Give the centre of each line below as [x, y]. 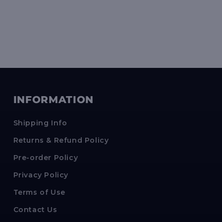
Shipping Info [40, 123]
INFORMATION [53, 100]
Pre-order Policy [46, 158]
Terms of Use [39, 193]
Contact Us [35, 210]
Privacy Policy [41, 175]
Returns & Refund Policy [61, 140]
